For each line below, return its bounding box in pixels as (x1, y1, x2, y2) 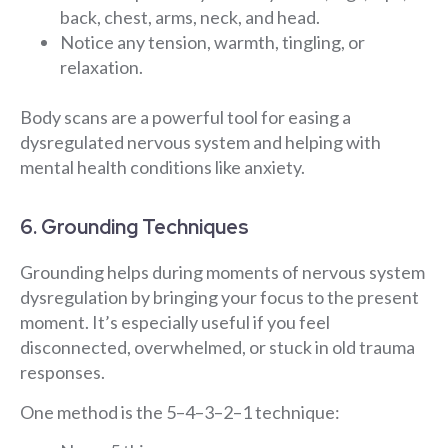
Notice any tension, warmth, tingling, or (60, 30, 365, 53)
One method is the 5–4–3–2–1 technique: (20, 400, 340, 423)
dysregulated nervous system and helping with (20, 130, 381, 153)
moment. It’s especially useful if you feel (20, 311, 330, 334)
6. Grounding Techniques (20, 214, 249, 241)
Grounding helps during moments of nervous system (20, 261, 425, 284)
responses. (20, 361, 105, 384)
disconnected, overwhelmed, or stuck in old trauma (20, 336, 415, 359)
